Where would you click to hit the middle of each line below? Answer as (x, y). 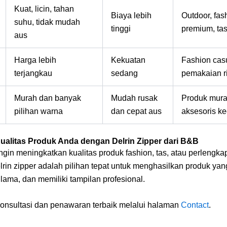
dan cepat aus (136, 111)
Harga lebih (35, 60)
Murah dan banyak (48, 98)
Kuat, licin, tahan (44, 9)
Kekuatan (128, 60)
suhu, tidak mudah (47, 22)
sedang (124, 73)
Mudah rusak (134, 98)
